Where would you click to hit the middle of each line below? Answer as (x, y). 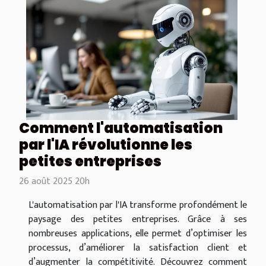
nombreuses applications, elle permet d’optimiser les (138, 233)
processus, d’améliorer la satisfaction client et (138, 248)
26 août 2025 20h (54, 181)
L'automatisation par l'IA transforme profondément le (138, 205)
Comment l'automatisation (121, 128)
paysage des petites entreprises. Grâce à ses (138, 219)
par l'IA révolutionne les (106, 144)
